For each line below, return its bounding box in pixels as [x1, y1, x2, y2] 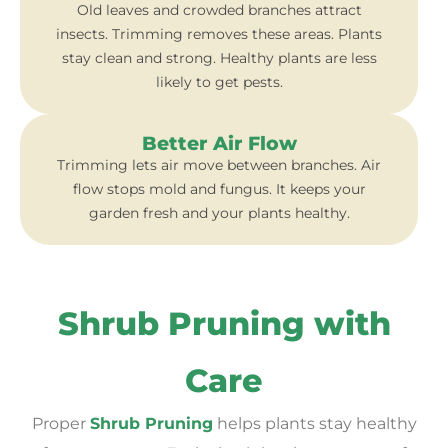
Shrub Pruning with [57, 303, 391, 343]
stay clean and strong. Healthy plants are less [61, 48, 377, 67]
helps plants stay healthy [212, 413, 417, 433]
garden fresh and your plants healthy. [88, 203, 350, 222]
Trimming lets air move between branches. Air [57, 155, 381, 174]
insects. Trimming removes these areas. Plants [56, 24, 382, 43]
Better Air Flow [141, 130, 297, 155]
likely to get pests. [155, 72, 283, 91]
